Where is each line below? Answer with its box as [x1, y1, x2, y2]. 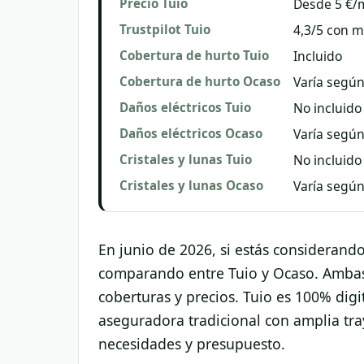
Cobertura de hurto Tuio [119, 47, 269, 63]
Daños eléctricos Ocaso [119, 125, 262, 141]
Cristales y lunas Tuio [119, 151, 252, 167]
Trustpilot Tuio [119, 21, 210, 37]
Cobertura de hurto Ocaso [119, 73, 280, 89]
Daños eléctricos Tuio [119, 99, 251, 115]
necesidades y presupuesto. [98, 334, 285, 353]
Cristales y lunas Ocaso [119, 177, 263, 193]
